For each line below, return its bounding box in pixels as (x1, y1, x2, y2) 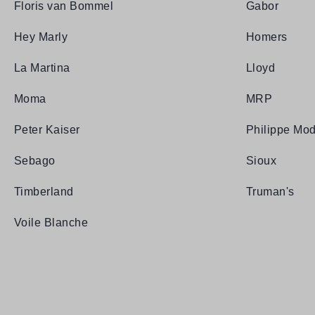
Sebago (14, 155, 56, 167)
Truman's (246, 186, 295, 198)
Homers (246, 31, 288, 44)
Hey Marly (14, 31, 68, 44)
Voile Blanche (14, 217, 89, 229)
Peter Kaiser (14, 124, 80, 136)
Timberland (14, 186, 74, 198)
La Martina (14, 62, 70, 75)
